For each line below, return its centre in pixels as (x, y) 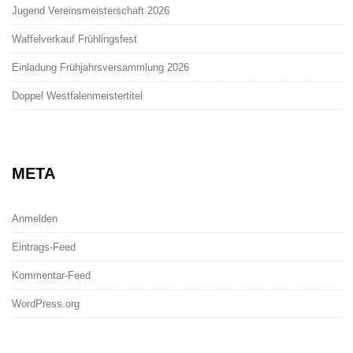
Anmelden (35, 218)
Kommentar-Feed (51, 275)
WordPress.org (46, 303)
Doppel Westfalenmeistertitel (77, 95)
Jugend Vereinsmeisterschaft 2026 (91, 10)
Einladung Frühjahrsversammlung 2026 (100, 67)
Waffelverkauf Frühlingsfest (74, 39)
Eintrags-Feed (44, 247)
